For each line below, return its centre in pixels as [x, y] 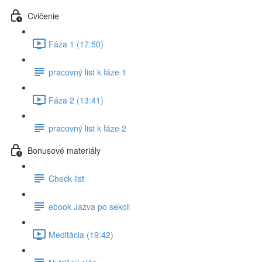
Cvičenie [43, 15]
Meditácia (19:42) [81, 234]
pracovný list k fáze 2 [87, 128]
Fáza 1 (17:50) [76, 44]
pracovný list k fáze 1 [87, 72]
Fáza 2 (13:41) [76, 100]
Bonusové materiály [64, 150]
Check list [66, 178]
